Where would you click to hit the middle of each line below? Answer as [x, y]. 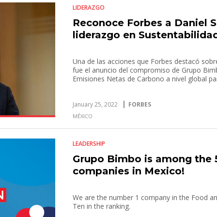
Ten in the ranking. [102, 206]
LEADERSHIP [89, 144]
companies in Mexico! [129, 171]
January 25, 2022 [95, 104]
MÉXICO [83, 116]
